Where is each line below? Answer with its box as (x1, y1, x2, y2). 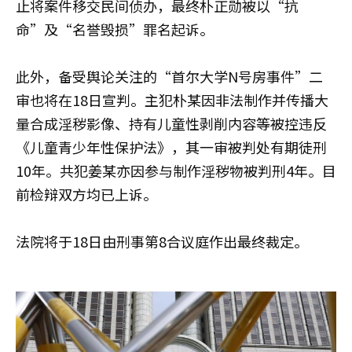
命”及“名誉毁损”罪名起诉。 (16, 19, 214, 39)
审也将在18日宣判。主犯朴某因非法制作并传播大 (16, 90, 328, 110)
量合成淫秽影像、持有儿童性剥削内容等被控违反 (16, 113, 327, 134)
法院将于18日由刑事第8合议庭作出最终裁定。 (16, 231, 308, 251)
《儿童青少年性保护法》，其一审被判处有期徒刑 (16, 137, 327, 157)
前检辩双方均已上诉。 (16, 184, 157, 204)
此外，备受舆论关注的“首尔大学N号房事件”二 (16, 66, 323, 86)
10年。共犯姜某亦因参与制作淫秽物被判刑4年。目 (16, 160, 336, 181)
